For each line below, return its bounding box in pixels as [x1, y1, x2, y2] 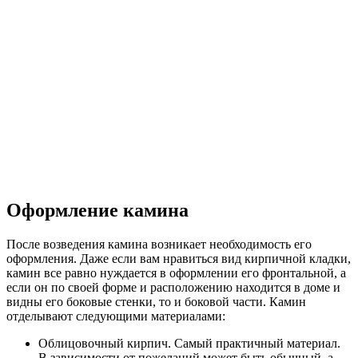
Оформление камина [6, 200, 189, 221]
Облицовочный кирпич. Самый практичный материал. [38, 336, 340, 351]
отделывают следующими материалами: [6, 309, 225, 324]
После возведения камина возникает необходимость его [6, 237, 312, 252]
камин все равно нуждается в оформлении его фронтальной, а [6, 266, 346, 280]
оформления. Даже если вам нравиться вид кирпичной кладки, [6, 252, 351, 266]
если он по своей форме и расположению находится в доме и [6, 280, 340, 295]
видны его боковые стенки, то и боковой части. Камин [6, 295, 306, 309]
